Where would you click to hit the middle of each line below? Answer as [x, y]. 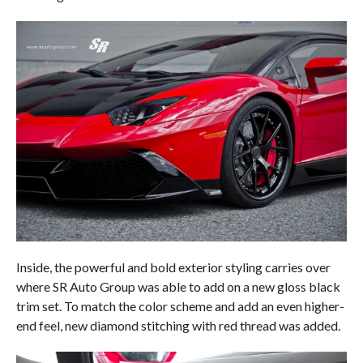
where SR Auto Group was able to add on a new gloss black [178, 287]
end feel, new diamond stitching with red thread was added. [178, 326]
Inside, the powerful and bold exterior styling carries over [173, 267]
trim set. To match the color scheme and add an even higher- [180, 306]
